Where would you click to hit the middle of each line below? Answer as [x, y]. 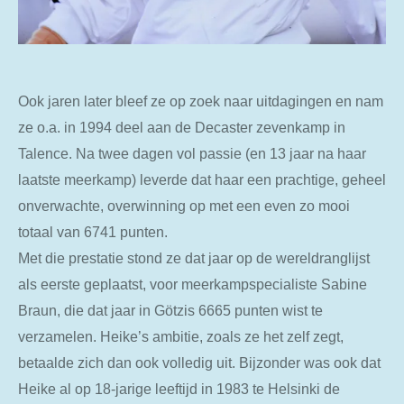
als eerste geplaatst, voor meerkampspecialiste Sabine [193, 284]
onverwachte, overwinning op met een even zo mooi [184, 205]
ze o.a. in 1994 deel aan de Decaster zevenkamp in [182, 127]
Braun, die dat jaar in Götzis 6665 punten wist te [170, 310]
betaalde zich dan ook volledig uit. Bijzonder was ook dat [199, 362]
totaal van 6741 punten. [93, 231]
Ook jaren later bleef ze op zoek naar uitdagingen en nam [201, 101]
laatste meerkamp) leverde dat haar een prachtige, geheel [202, 179]
